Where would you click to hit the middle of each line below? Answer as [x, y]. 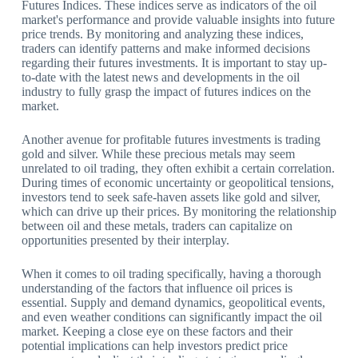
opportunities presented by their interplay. [125, 241]
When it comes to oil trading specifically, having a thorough [171, 274]
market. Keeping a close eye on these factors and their [157, 332]
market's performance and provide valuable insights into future [178, 20]
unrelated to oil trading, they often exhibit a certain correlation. [178, 169]
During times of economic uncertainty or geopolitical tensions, [177, 183]
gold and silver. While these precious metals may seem [158, 154]
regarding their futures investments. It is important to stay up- [174, 63]
